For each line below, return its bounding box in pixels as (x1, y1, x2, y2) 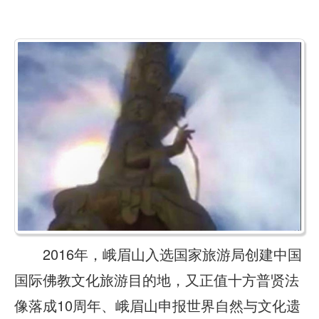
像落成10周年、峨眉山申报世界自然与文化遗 (14, 295, 300, 316)
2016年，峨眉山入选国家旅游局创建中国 (14, 244, 302, 265)
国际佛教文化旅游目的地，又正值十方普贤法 (14, 269, 299, 291)
